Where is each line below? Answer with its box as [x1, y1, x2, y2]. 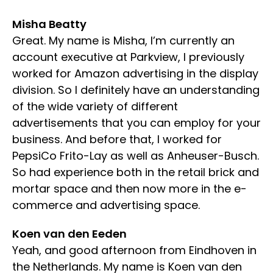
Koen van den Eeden [12, 225, 127, 241]
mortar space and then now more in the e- [12, 180, 247, 196]
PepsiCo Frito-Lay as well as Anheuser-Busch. [12, 147, 259, 163]
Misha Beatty [12, 16, 87, 32]
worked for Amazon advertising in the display [12, 65, 258, 81]
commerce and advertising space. [12, 197, 200, 213]
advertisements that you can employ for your [12, 115, 261, 130]
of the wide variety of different [12, 98, 178, 114]
